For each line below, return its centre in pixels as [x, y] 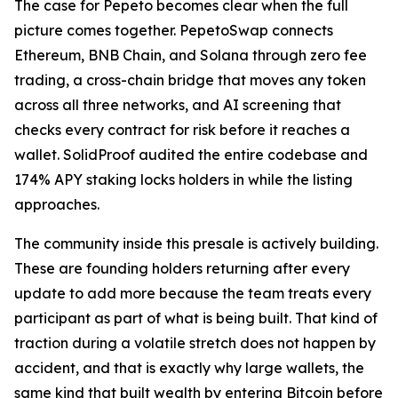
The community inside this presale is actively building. [196, 244]
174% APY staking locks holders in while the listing [183, 180]
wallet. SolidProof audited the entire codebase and [191, 155]
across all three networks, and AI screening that [178, 105]
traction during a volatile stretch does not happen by [195, 343]
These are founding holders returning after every [182, 269]
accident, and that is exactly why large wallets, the [189, 368]
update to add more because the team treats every [193, 294]
